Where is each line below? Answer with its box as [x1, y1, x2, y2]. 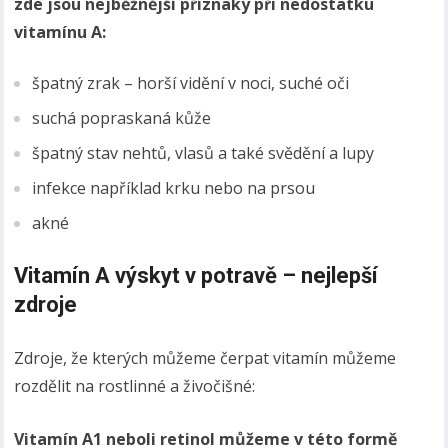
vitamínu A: [14, 21, 107, 43]
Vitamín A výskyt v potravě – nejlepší [14, 263, 379, 288]
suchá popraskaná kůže [32, 107, 212, 129]
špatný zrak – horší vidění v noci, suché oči [32, 72, 350, 94]
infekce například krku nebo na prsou [32, 177, 316, 199]
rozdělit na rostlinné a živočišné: [14, 375, 256, 397]
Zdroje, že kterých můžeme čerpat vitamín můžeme [14, 347, 397, 369]
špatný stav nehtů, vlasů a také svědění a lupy [32, 142, 375, 164]
